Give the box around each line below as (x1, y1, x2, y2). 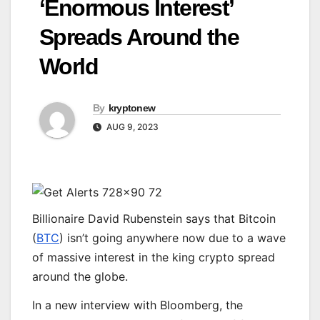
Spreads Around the (39, 24, 239, 51)
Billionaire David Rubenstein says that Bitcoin (32, 211, 276, 226)
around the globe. (32, 269, 128, 284)
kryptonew (108, 102, 156, 114)
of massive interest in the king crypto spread (32, 250, 275, 265)
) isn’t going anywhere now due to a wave (59, 231, 286, 246)
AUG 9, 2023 (104, 121, 159, 133)
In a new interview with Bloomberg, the (32, 297, 243, 312)
